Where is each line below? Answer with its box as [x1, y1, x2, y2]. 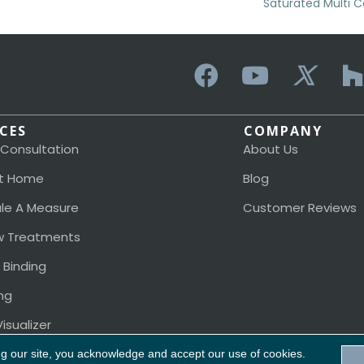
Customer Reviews [242, 199, 357, 217]
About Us [242, 141, 298, 158]
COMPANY [243, 122, 323, 141]
